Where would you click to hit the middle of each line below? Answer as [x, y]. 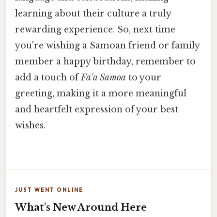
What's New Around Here [81, 208]
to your [144, 77]
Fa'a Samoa [103, 77]
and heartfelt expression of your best [97, 109]
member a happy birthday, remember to [105, 61]
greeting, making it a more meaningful [101, 93]
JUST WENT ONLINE [49, 190]
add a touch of [48, 77]
